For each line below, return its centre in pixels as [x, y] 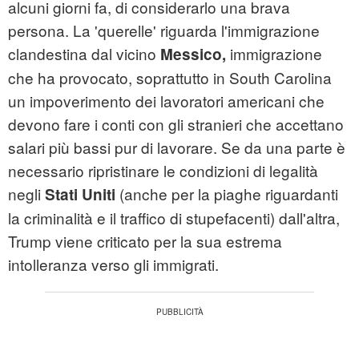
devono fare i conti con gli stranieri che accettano [176, 124]
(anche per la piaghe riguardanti [227, 194]
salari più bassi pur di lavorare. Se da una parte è [177, 147]
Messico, [191, 54]
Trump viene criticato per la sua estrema [145, 241]
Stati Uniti [80, 195]
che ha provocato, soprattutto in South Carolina [170, 78]
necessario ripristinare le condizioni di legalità [163, 171]
